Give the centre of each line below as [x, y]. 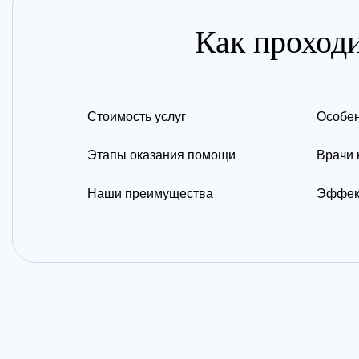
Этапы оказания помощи [161, 155]
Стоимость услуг [137, 117]
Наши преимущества [150, 194]
